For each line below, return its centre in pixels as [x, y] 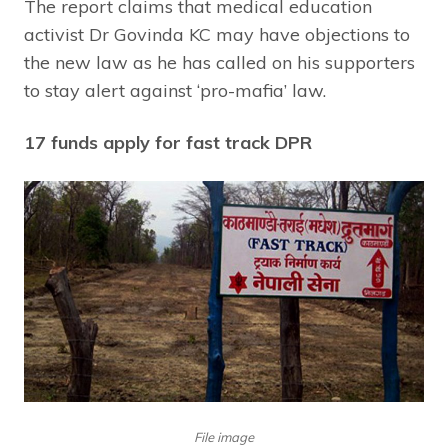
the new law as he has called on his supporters [219, 62]
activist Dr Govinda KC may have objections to [217, 34]
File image [224, 436]
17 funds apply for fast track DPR [168, 142]
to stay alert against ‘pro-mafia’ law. [175, 90]
